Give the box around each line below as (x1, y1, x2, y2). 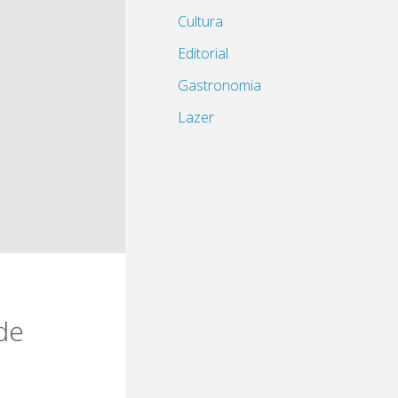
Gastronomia (178, 75, 261, 95)
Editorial (178, 43, 228, 63)
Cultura (178, 11, 223, 31)
